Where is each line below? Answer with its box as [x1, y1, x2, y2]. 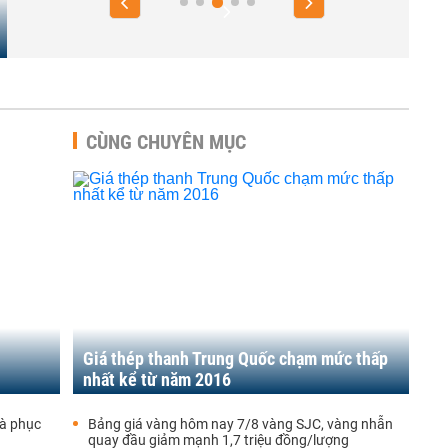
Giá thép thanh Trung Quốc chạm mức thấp [83, 348, 388, 369]
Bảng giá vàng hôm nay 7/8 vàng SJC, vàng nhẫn [88, 416, 393, 432]
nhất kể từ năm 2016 [83, 369, 231, 390]
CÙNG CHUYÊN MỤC [86, 130, 246, 154]
